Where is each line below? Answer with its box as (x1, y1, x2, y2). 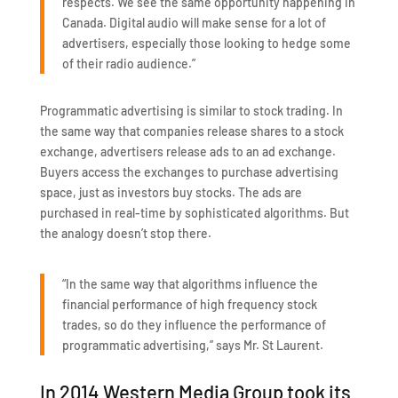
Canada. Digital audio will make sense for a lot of (61, 14, 326, 30)
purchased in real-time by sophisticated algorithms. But (39, 204, 349, 220)
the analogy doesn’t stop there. (39, 225, 211, 241)
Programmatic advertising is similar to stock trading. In (39, 102, 343, 118)
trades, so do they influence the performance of (61, 316, 326, 332)
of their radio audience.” (61, 55, 195, 71)
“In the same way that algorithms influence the (61, 275, 318, 291)
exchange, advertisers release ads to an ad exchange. (39, 143, 336, 159)
